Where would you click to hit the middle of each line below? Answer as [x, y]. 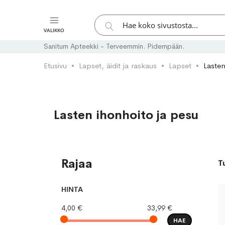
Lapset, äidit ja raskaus [118, 66]
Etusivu [55, 66]
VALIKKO [54, 30]
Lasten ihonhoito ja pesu [126, 115]
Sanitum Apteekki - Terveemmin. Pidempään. [114, 46]
